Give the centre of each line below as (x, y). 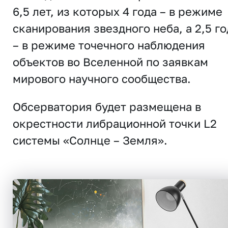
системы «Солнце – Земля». (90, 140)
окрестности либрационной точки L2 (115, 123)
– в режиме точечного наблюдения (109, 45)
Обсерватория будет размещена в (107, 106)
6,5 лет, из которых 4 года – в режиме (118, 11)
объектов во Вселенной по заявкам (110, 62)
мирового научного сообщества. (102, 78)
